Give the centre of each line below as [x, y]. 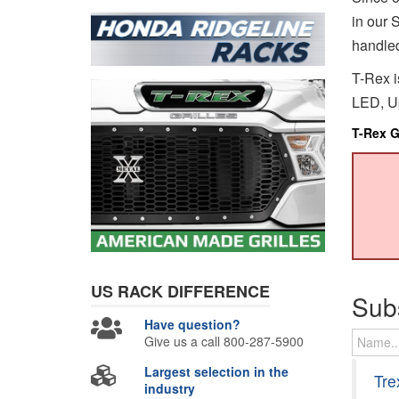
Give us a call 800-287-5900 [224, 342]
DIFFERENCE [219, 292]
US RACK [129, 292]
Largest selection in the [217, 372]
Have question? [193, 325]
